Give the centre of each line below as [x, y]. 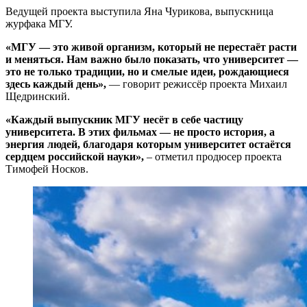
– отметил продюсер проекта [213, 156]
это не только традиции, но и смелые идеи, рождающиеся [147, 71]
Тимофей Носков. [47, 169]
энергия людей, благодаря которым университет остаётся [148, 144]
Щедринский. [38, 96]
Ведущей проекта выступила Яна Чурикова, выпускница [139, 11]
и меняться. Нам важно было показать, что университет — [152, 59]
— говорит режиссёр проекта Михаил [197, 84]
